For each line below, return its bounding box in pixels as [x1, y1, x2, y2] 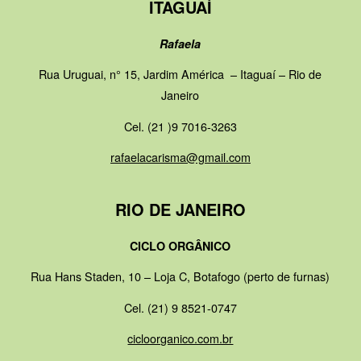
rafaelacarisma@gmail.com [110, 147, 251, 165]
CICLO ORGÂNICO [130, 238, 231, 255]
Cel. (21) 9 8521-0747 [123, 298, 237, 316]
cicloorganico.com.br [127, 329, 234, 346]
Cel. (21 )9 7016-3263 [123, 117, 237, 135]
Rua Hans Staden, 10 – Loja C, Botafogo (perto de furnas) [31, 268, 330, 285]
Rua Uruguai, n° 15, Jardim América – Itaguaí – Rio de [39, 65, 322, 83]
